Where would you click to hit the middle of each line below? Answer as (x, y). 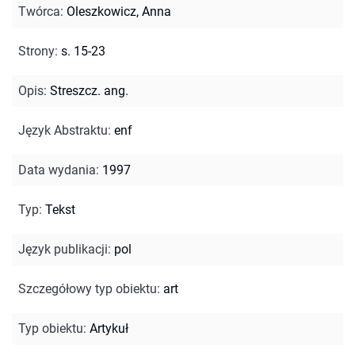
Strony (36, 51)
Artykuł (109, 328)
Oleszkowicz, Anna (119, 11)
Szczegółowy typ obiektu (88, 288)
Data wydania (57, 170)
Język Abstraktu (63, 130)
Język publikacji (63, 249)
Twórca (39, 11)
